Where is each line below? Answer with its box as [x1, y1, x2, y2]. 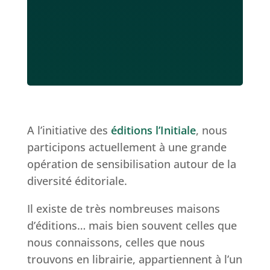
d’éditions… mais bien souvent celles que [27, 218, 237, 233]
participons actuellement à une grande [27, 140, 227, 155]
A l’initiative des [27, 123, 111, 138]
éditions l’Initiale [110, 123, 196, 138]
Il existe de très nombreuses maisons [27, 201, 220, 216]
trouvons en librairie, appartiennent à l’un [27, 252, 242, 267]
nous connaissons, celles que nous [27, 235, 205, 250]
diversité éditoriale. [27, 174, 127, 189]
